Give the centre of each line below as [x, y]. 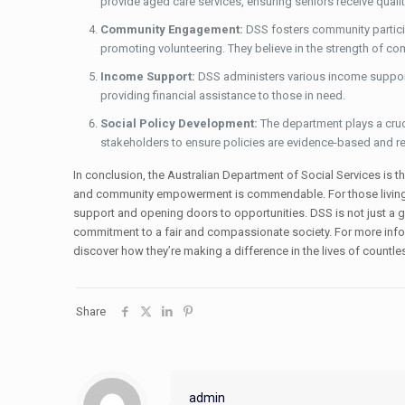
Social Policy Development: [179, 123]
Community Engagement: [171, 29]
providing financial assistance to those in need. [222, 95]
